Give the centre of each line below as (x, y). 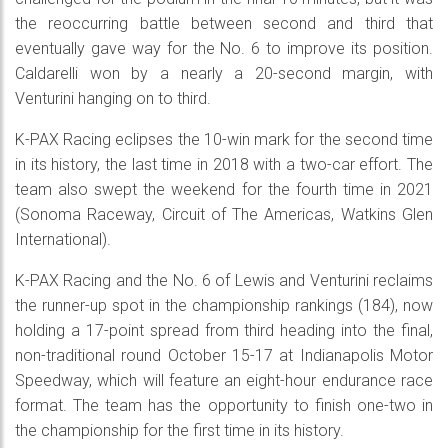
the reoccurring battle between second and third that (224, 24)
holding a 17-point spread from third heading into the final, (224, 331)
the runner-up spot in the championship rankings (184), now (224, 306)
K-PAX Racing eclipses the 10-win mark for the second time (224, 140)
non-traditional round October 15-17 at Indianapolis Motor (224, 356)
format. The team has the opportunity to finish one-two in (224, 406)
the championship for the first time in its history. (179, 431)
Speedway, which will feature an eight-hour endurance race (224, 381)
